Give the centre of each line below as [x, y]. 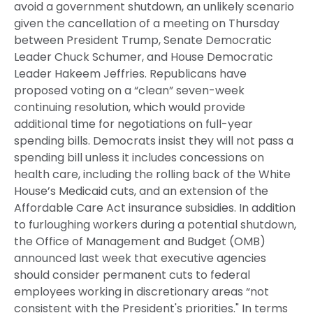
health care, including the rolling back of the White [152, 174]
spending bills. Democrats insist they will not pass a [154, 141]
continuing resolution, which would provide [130, 107]
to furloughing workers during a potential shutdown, [155, 225]
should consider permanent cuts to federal [132, 275]
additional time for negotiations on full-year [133, 124]
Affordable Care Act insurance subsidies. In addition [155, 208]
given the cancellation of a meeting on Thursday [147, 23]
